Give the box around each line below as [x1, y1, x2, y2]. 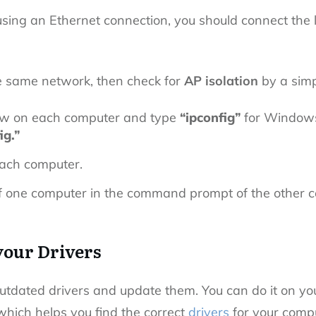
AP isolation [184, 73, 262, 90]
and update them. [90, 282, 202, 299]
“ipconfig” [180, 109, 241, 126]
